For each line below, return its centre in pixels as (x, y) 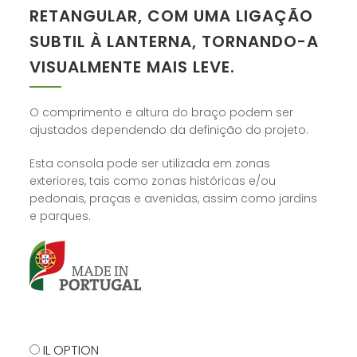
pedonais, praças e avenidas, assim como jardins (174, 199)
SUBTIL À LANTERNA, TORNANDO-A (175, 42)
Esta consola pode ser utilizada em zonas (150, 164)
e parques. (61, 216)
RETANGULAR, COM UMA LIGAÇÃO (172, 16)
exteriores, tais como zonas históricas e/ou (153, 181)
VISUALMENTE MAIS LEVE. (133, 67)
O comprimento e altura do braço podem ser (162, 113)
